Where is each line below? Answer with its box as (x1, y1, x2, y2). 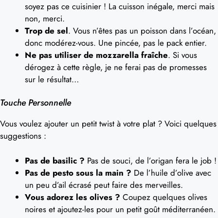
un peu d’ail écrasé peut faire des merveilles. (25, 179, 183, 191)
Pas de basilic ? (25, 154, 85, 166)
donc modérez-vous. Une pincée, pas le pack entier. (25, 36, 207, 49)
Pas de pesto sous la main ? (25, 166, 131, 179)
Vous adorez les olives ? (25, 191, 120, 203)
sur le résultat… (25, 73, 79, 85)
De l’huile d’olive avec (131, 166, 211, 179)
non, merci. (25, 12, 65, 24)
